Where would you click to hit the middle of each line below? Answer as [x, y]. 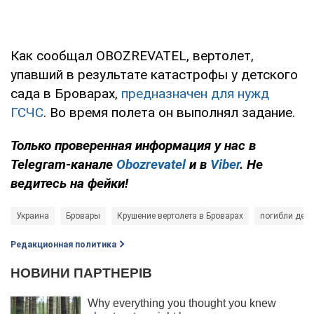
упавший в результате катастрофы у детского [154, 75]
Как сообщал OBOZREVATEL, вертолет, [132, 56]
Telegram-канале [63, 165]
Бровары [83, 216]
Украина [33, 216]
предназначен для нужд [195, 94]
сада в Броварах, [66, 94]
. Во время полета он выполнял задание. [169, 113]
